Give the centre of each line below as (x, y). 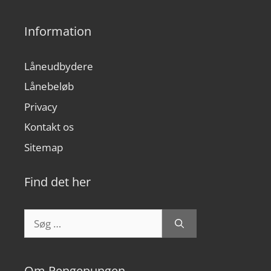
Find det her (57, 181)
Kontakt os (49, 127)
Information (58, 31)
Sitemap (44, 147)
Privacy (41, 106)
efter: (37, 231)
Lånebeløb (49, 86)
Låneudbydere (59, 66)
